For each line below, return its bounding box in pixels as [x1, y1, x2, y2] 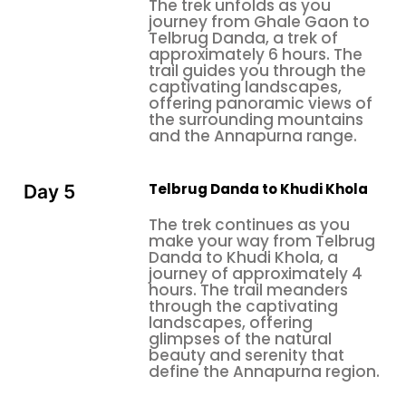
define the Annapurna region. [149, 361, 380, 383]
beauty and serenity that [149, 344, 344, 367]
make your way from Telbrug [149, 230, 375, 253]
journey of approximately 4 [149, 263, 362, 285]
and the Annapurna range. [149, 124, 357, 147]
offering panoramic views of [149, 92, 372, 114]
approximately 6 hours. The [149, 43, 362, 65]
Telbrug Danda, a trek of [149, 26, 338, 49]
